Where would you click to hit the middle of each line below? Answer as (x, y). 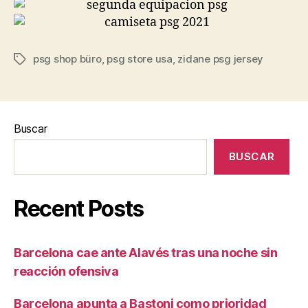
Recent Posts (79, 209)
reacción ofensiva (66, 271)
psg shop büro (67, 59)
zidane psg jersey (221, 59)
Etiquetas (36, 59)
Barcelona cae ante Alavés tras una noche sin (146, 253)
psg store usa (140, 59)
